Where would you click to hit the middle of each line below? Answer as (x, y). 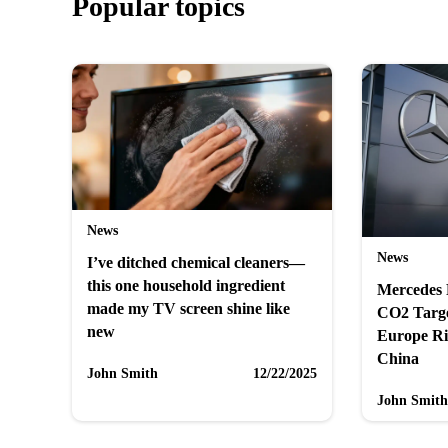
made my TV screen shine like (188, 309)
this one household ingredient (186, 286)
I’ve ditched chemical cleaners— (196, 263)
